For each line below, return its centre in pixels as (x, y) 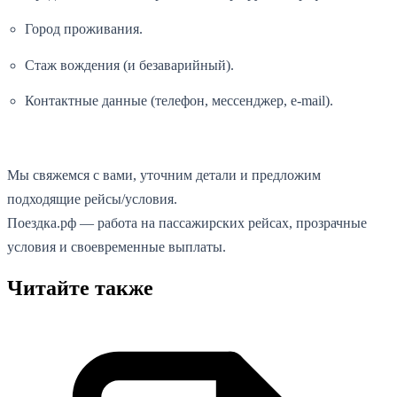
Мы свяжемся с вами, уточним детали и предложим (164, 175)
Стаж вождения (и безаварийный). (129, 65)
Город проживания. (84, 29)
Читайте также (80, 288)
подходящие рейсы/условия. (92, 198)
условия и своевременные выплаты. (117, 246)
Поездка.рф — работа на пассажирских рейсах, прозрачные (187, 222)
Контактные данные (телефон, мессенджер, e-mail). (179, 101)
